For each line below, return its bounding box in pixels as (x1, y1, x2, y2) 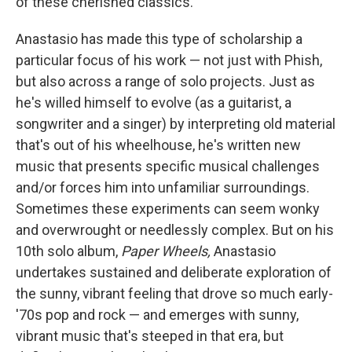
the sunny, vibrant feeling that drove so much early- (16, 285, 333, 302)
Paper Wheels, (121, 243, 211, 259)
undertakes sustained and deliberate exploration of (16, 264, 332, 280)
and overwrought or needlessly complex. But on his (16, 222, 334, 238)
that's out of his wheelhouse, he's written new (16, 137, 301, 153)
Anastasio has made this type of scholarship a (16, 31, 302, 47)
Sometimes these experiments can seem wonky (16, 200, 320, 217)
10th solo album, (16, 243, 121, 259)
